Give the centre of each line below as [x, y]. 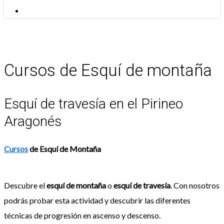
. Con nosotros [195, 185]
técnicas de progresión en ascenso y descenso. [82, 215]
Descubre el [25, 185]
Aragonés [33, 121]
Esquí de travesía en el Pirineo [93, 103]
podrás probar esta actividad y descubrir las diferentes [97, 200]
